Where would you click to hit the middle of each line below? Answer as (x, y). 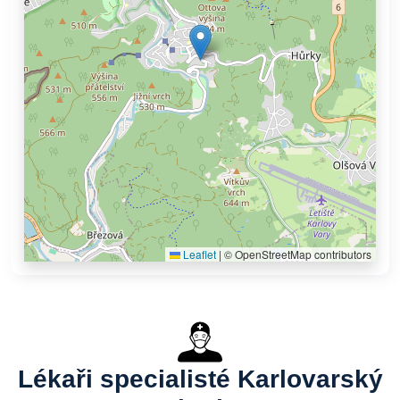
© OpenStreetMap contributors (296, 254)
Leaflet (198, 254)
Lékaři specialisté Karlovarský (200, 379)
